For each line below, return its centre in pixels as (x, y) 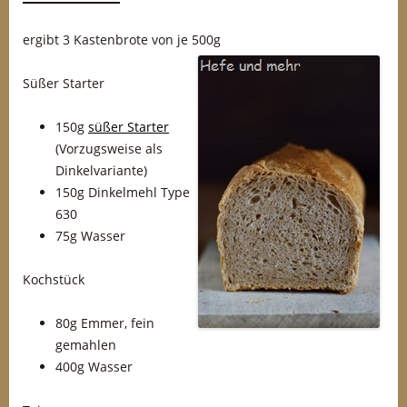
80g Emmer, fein (105, 323)
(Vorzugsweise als (109, 149)
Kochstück (54, 279)
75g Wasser (90, 236)
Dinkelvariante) (101, 170)
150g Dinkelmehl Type (123, 192)
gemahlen (86, 345)
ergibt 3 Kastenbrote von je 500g (122, 40)
